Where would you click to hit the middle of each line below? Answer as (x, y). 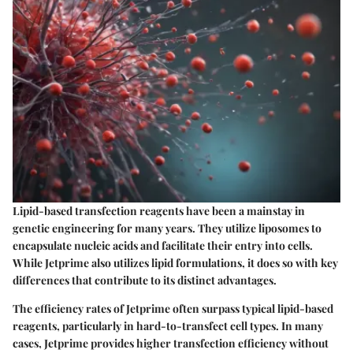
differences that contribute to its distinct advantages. (145, 280)
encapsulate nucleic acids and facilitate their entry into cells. (163, 245)
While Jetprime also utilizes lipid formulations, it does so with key (175, 262)
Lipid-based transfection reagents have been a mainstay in (159, 210)
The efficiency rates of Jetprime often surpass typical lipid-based (173, 308)
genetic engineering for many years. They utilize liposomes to (167, 228)
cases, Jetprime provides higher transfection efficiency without (171, 343)
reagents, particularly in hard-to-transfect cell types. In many (168, 325)
